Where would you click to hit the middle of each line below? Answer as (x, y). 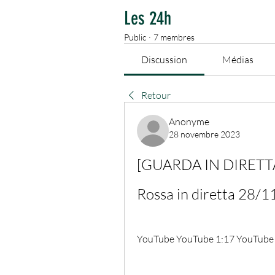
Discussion (165, 60)
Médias (238, 60)
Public (135, 37)
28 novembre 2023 (204, 134)
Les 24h (148, 19)
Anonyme (189, 122)
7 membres (174, 37)
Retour (156, 95)
